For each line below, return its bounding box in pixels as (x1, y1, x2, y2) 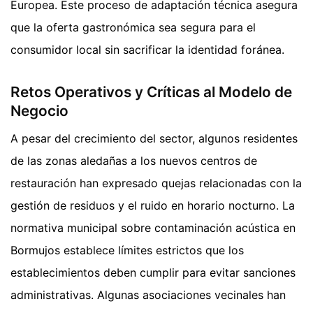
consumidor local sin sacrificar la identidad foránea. (10, 42, 284, 57)
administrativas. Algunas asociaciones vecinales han (10, 288, 286, 303)
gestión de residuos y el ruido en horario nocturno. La (10, 198, 295, 213)
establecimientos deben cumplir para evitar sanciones (10, 265, 296, 280)
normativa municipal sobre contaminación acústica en (10, 221, 296, 235)
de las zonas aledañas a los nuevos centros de (10, 154, 257, 168)
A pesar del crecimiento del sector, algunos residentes (10, 131, 298, 146)
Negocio (10, 101, 68, 119)
